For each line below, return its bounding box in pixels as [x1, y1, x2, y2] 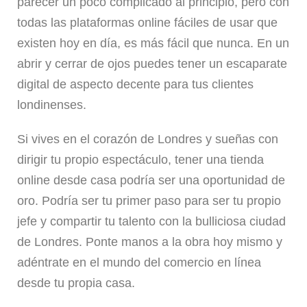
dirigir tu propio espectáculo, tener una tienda [17, 153, 264, 167]
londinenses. [17, 98, 86, 112]
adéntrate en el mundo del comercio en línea [17, 256, 261, 270]
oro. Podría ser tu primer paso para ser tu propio [17, 194, 281, 208]
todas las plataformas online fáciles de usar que [17, 16, 278, 30]
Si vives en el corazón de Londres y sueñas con [17, 132, 278, 147]
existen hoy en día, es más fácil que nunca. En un [17, 36, 289, 51]
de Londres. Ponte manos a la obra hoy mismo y [17, 235, 282, 249]
